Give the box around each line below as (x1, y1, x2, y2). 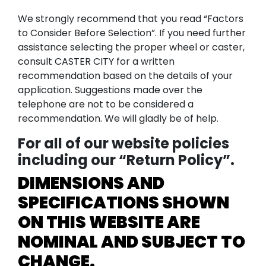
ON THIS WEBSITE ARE (18, 210, 200, 234)
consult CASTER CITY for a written (18, 54, 175, 68)
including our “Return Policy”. (18, 150, 235, 170)
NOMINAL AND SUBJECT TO (18, 230, 245, 254)
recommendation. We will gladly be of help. (18, 111, 218, 125)
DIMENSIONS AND (18, 171, 164, 195)
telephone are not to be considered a (18, 97, 194, 111)
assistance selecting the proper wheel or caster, (18, 40, 245, 54)
